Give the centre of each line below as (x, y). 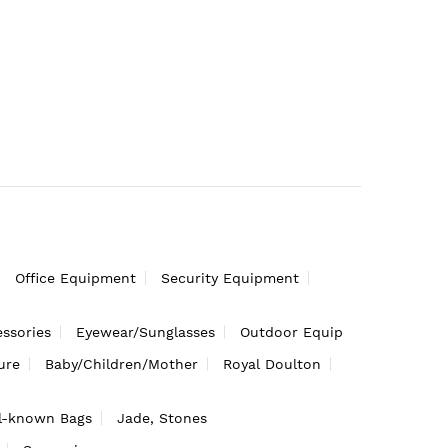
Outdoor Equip (291, 331)
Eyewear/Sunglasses (145, 331)
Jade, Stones (162, 417)
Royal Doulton (272, 363)
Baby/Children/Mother (121, 363)
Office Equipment (75, 277)
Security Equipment (230, 277)
